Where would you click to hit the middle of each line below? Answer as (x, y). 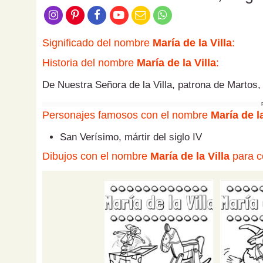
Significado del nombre (97, 43)
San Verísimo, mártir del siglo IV (131, 137)
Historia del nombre (90, 63)
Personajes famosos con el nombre (127, 115)
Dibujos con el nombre (96, 156)
